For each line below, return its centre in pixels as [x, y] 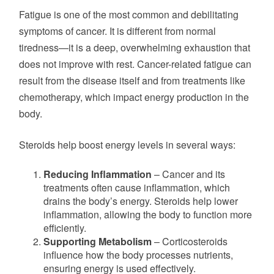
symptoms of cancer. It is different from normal [117, 31]
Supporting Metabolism [98, 241]
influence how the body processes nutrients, [138, 255]
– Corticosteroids [190, 241]
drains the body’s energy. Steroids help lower [141, 201]
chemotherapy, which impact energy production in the [134, 97]
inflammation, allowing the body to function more [148, 214]
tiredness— [44, 47]
